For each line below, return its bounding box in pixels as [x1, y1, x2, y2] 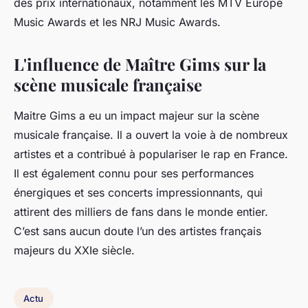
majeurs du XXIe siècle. [14, 243, 138, 258]
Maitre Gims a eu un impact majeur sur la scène [14, 109, 259, 123]
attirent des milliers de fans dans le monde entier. [14, 205, 268, 219]
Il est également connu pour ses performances [14, 166, 254, 181]
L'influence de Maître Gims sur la [14, 53, 266, 76]
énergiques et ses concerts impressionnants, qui [14, 186, 263, 200]
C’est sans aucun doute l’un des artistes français [14, 224, 261, 239]
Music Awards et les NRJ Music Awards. [14, 15, 221, 30]
